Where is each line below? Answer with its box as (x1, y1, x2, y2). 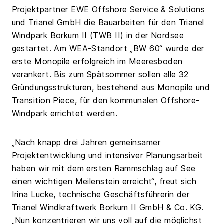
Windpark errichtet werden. (11, 108, 118, 118)
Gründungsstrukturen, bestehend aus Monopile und (11, 82, 210, 92)
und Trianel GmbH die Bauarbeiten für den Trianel (11, 17, 204, 27)
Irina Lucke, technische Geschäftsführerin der (11, 189, 190, 199)
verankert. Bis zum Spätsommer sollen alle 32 (11, 69, 189, 79)
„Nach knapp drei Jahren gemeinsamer (11, 137, 160, 147)
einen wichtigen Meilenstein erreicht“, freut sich (11, 176, 197, 186)
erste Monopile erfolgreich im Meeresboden (11, 56, 183, 66)
